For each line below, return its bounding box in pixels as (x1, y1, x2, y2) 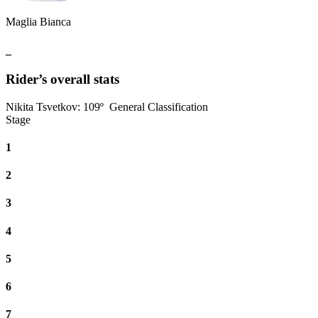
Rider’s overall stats (6, 71, 119, 87)
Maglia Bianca (6, 16, 71, 28)
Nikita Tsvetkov (6, 100, 77, 113)
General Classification (109, 100, 208, 113)
